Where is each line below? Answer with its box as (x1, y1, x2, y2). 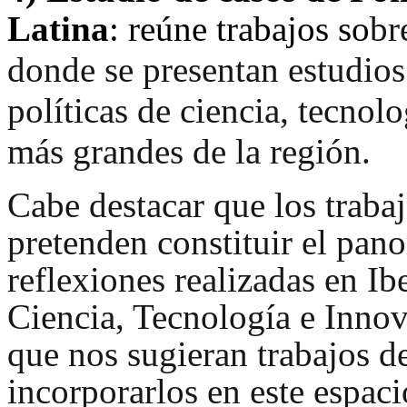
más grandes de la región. (7, 132, 371, 172)
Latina (7, 9, 109, 49)
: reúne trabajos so (109, 9, 370, 49)
